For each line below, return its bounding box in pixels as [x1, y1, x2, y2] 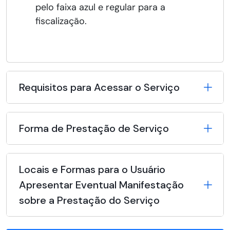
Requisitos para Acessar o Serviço [19, 81, 180, 94]
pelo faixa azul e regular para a [35, 1, 165, 14]
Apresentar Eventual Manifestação [19, 178, 184, 192]
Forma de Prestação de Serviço [19, 122, 169, 136]
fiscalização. [35, 15, 87, 28]
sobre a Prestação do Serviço [19, 194, 160, 207]
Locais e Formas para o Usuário [19, 163, 165, 177]
